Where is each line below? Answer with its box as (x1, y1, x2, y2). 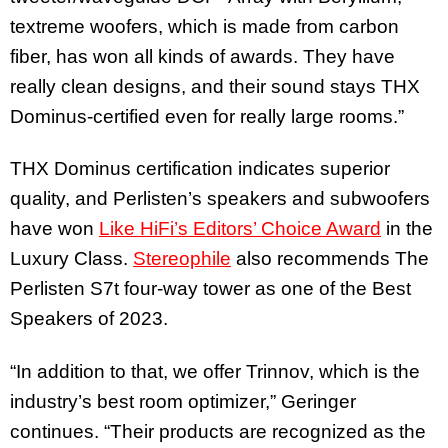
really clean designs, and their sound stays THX (10, 75, 420, 97)
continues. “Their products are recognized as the (10, 421, 426, 443)
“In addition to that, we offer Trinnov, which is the (10, 361, 420, 383)
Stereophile (133, 248, 231, 270)
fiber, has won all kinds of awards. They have (10, 45, 395, 67)
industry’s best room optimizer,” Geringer (10, 391, 356, 413)
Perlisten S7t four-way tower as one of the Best (10, 278, 411, 300)
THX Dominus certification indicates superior (10, 158, 390, 180)
